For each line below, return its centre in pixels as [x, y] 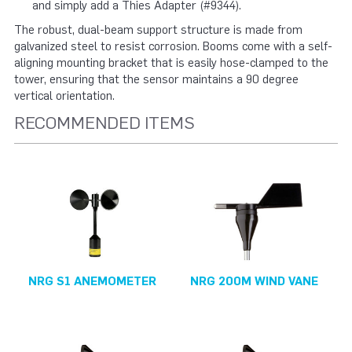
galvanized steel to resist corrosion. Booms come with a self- [173, 47]
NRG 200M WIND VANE [254, 282]
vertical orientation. [64, 96]
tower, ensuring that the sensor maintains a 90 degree [156, 80]
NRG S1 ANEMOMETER [92, 282]
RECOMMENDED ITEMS [104, 123]
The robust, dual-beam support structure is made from [158, 30]
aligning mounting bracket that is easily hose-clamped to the [171, 63]
